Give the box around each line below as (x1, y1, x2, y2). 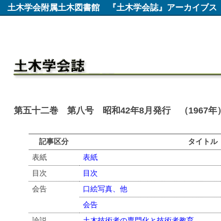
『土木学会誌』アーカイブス (100, 2, 217, 12)
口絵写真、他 (83, 184, 128, 193)
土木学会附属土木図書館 (7, 2, 100, 12)
